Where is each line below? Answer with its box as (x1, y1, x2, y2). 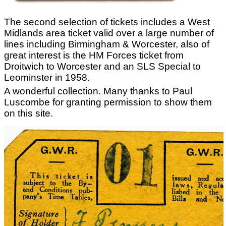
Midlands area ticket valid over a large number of (4, 27, 214, 38)
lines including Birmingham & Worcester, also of (4, 38, 209, 49)
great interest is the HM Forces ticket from (4, 49, 184, 61)
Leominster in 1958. (4, 72, 90, 83)
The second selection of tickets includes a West (4, 16, 210, 27)
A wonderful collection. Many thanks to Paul (4, 85, 192, 96)
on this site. (4, 107, 53, 119)
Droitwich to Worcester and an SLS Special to (4, 61, 201, 72)
